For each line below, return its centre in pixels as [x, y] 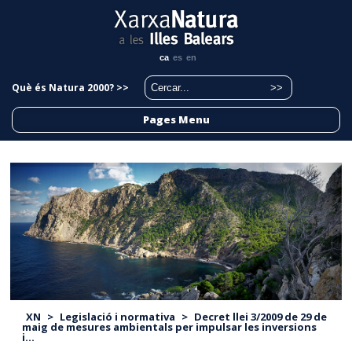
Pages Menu [176, 119]
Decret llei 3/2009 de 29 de [261, 317]
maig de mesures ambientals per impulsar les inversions [170, 327]
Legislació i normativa [118, 317]
